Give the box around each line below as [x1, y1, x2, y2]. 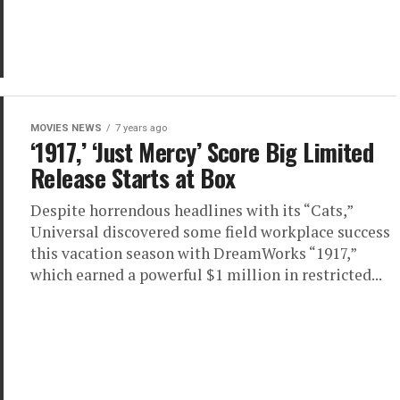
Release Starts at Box [30, 160, 236, 196]
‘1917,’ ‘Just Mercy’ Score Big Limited [30, 134, 374, 170]
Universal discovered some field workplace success [30, 221, 390, 242]
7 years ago [115, 122, 167, 134]
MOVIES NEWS [30, 122, 102, 134]
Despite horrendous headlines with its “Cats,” [30, 200, 353, 221]
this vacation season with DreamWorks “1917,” [30, 243, 356, 263]
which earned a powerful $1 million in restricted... [30, 264, 382, 285]
